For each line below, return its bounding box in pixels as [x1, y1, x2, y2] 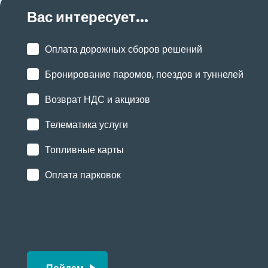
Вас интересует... [27, 7, 148, 27]
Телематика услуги [45, 117, 128, 132]
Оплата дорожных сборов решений [45, 42, 202, 56]
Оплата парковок [45, 167, 121, 182]
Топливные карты [45, 142, 124, 157]
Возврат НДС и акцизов [45, 92, 150, 106]
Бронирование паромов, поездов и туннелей [45, 67, 243, 81]
